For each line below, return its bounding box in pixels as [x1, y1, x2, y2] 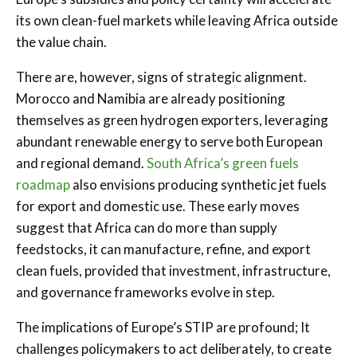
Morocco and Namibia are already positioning [16, 89, 285, 107]
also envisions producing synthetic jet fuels [70, 175, 327, 193]
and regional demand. [16, 154, 147, 171]
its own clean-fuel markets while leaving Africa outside [16, 11, 338, 29]
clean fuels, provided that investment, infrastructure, [16, 261, 331, 279]
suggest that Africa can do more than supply [16, 218, 277, 236]
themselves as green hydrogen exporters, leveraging [16, 111, 328, 128]
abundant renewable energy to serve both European [16, 132, 323, 150]
